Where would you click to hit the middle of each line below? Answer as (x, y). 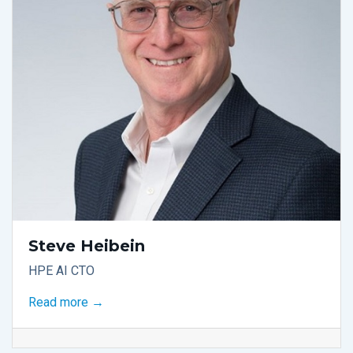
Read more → (66, 303)
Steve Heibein (87, 246)
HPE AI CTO (61, 271)
